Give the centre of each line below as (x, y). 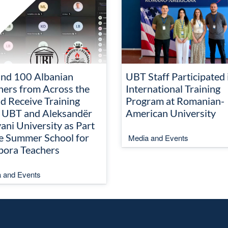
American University (171, 113)
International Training (173, 89)
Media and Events (158, 138)
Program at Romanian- (175, 101)
